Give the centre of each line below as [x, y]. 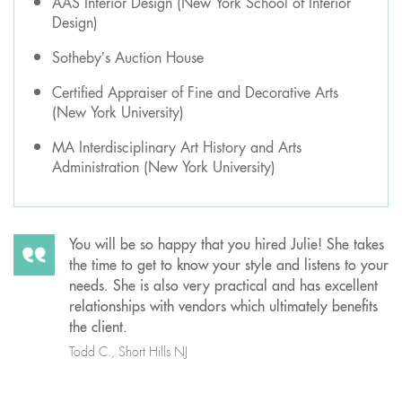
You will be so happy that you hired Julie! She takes [227, 244]
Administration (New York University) [164, 167]
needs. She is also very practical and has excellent [223, 285]
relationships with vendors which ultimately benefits [223, 306]
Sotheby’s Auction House [128, 58]
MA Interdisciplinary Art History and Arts [177, 148]
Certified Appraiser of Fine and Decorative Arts [195, 93]
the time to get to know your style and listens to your [229, 265]
